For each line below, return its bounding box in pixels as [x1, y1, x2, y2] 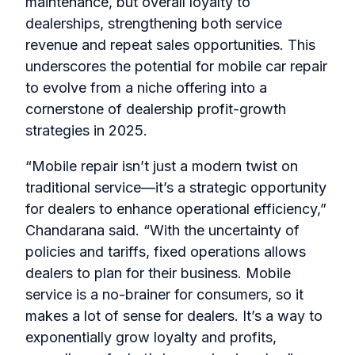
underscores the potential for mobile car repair [25, 58, 327, 75]
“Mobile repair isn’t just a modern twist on [25, 158, 298, 175]
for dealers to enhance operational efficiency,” [25, 200, 326, 218]
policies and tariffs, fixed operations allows [25, 243, 306, 261]
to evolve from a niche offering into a [25, 79, 267, 97]
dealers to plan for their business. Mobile [25, 265, 291, 282]
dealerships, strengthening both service [25, 15, 282, 32]
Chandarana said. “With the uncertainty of [25, 222, 300, 239]
